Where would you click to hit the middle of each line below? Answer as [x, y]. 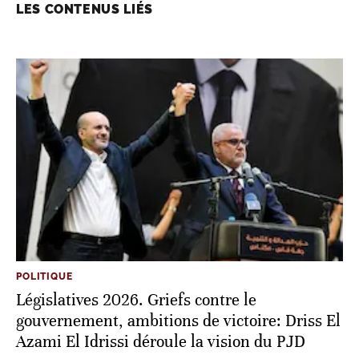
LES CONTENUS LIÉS [85, 10]
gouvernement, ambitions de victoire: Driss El [178, 321]
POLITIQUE [44, 277]
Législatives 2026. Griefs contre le [136, 301]
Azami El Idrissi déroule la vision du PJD [161, 342]
